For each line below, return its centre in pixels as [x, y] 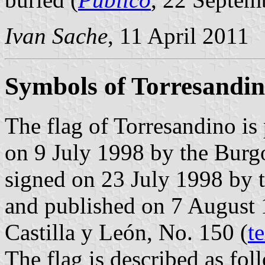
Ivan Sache [56, 35]
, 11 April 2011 [178, 35]
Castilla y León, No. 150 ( [126, 232]
